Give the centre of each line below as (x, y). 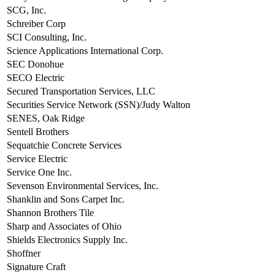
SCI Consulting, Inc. (47, 37)
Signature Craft (36, 267)
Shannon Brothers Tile (50, 213)
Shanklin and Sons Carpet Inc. (66, 199)
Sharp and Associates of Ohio (64, 227)
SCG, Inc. (26, 10)
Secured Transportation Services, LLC (81, 91)
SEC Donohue (35, 64)
